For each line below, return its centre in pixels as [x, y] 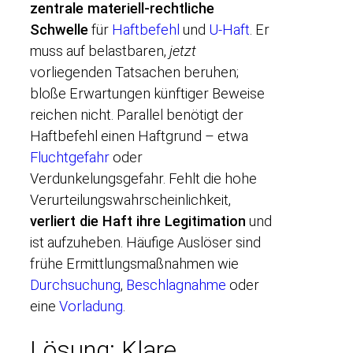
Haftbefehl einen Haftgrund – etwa [139, 136]
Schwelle [59, 30]
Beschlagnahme [176, 285]
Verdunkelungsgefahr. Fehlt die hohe [143, 179]
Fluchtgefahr [70, 158]
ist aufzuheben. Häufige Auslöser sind [145, 243]
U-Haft [229, 30]
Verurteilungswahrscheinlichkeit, [130, 200]
